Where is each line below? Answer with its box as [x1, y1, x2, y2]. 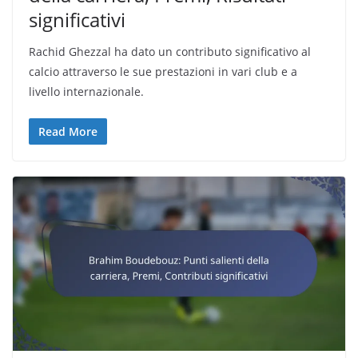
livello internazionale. [29, 83, 144, 99]
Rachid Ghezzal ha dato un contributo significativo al [29, 43, 311, 59]
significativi [29, 6, 125, 33]
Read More [38, 123, 97, 139]
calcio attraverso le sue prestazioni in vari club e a [29, 63, 297, 79]
